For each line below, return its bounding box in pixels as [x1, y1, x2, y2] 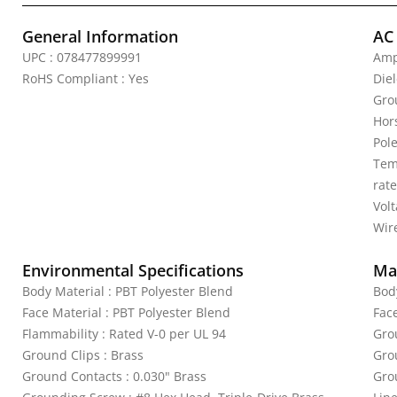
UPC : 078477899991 [22, 49, 142, 66]
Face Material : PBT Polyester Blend [22, 304, 230, 321]
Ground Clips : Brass [22, 346, 144, 363]
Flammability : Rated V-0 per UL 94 [22, 325, 226, 342]
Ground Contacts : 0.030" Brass [22, 368, 206, 385]
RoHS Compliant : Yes [22, 70, 149, 87]
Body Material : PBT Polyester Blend [22, 283, 233, 300]
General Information [22, 26, 178, 47]
